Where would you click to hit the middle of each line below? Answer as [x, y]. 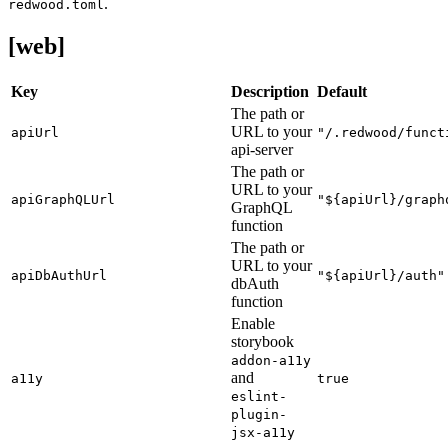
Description [270, 91]
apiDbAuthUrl [59, 275]
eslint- [259, 396]
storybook [262, 341]
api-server [262, 149]
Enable [253, 323]
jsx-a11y [263, 432]
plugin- [259, 414]
